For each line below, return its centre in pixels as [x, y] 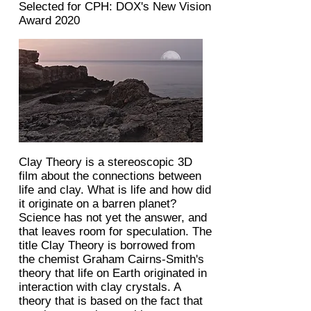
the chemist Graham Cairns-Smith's [111, 259]
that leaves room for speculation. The [115, 232]
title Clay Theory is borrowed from [107, 245]
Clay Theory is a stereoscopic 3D [106, 162]
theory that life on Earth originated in [113, 273]
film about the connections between [110, 176]
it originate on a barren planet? [98, 204]
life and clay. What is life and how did [115, 190]
